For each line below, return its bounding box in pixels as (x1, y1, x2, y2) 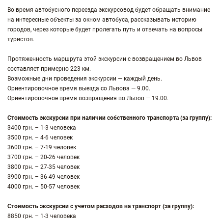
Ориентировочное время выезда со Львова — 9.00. (7, 85, 150, 92)
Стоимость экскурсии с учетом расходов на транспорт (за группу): (7, 203, 194, 210)
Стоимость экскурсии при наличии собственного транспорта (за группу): (7, 114, 212, 121)
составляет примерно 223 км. (7, 65, 91, 72)
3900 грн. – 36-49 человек (7, 173, 80, 180)
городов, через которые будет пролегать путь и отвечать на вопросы (7, 26, 202, 33)
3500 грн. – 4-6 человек (7, 134, 73, 141)
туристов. (7, 36, 34, 43)
